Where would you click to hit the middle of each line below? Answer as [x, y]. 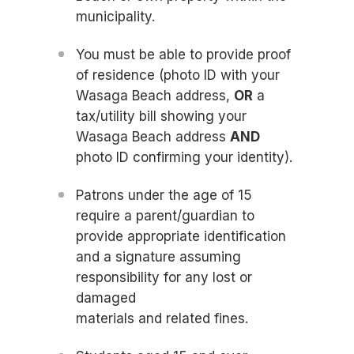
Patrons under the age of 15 [164, 196]
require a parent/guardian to [165, 216]
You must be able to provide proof [183, 55]
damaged [106, 298]
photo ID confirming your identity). [184, 158]
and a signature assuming [158, 257]
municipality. [115, 17]
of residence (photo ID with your [178, 75]
